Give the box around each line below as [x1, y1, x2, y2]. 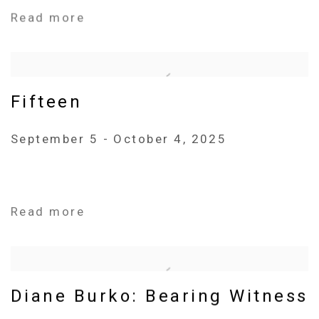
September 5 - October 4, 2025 [11, 132, 227, 146]
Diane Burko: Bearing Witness [11, 286, 308, 306]
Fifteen [11, 92, 83, 112]
